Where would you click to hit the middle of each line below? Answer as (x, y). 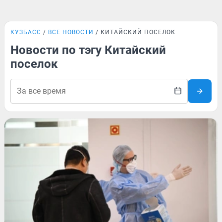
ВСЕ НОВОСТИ (71, 32)
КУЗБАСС (26, 32)
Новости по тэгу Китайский (88, 50)
